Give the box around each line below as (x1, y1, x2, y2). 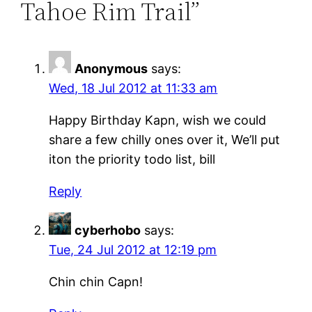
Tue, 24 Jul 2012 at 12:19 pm (49, 242, 217, 257)
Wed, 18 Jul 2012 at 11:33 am (49, 80, 218, 95)
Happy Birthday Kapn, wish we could (49, 112, 267, 127)
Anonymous (75, 61, 148, 76)
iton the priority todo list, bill (49, 151, 216, 166)
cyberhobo (75, 222, 141, 237)
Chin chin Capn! (49, 274, 143, 289)
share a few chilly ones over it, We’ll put (49, 132, 281, 147)
